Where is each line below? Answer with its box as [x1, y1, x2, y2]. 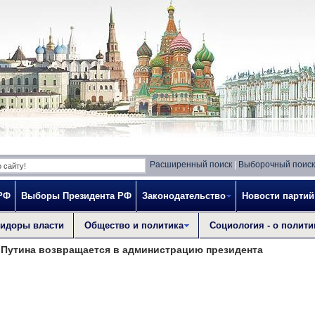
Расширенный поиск [150, 160, 232, 169]
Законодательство [142, 191, 226, 201]
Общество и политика [84, 220, 184, 231]
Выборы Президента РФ [21, 191, 131, 201]
